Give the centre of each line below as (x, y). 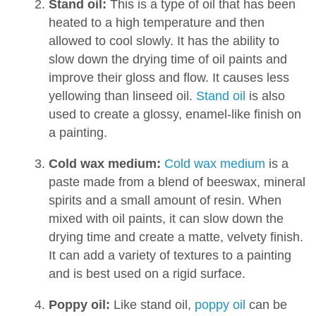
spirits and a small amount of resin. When (165, 201)
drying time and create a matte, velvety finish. (176, 237)
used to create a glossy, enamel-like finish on (175, 115)
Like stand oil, (152, 305)
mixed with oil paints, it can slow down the (166, 219)
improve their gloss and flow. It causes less (169, 78)
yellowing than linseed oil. (122, 96)
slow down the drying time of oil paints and (168, 60)
